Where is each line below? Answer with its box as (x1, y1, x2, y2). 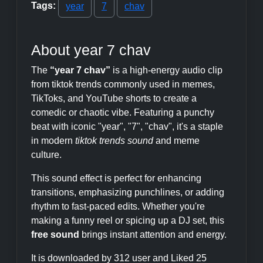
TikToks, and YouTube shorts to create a (31, 93, 197, 103)
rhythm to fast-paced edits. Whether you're (31, 201, 205, 211)
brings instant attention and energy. (79, 230, 227, 240)
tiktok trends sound (75, 136, 153, 146)
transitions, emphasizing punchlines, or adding (31, 187, 224, 197)
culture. (31, 150, 62, 160)
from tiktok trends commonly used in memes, (31, 79, 215, 89)
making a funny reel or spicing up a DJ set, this (31, 215, 224, 225)
